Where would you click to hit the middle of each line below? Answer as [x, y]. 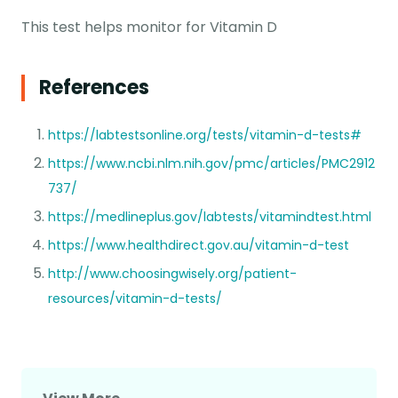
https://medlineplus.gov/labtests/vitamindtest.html [210, 216]
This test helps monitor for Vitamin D [149, 27]
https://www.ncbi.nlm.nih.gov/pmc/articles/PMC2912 [211, 163]
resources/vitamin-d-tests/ [135, 298]
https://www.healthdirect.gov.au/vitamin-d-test [199, 245]
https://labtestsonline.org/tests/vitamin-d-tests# [205, 135]
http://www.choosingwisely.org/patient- [172, 273]
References [94, 87]
